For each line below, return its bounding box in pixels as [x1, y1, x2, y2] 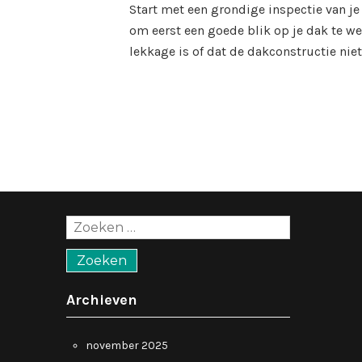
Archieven [66, 291, 137, 309]
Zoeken [65, 217, 105, 230]
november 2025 [86, 339, 168, 352]
